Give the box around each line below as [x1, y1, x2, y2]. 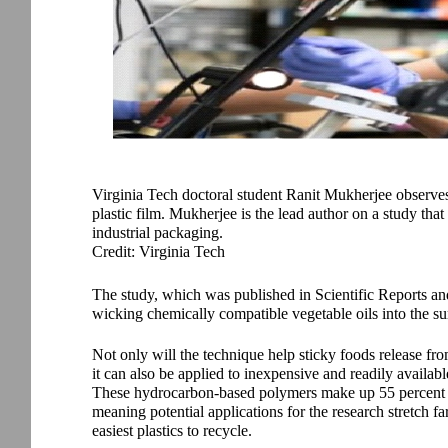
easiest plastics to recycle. [92, 421, 252, 439]
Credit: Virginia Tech [92, 242, 225, 260]
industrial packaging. [92, 223, 223, 241]
